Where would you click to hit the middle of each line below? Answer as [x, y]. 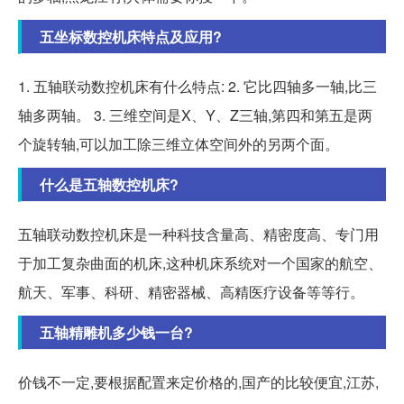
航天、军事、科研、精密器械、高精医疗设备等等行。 [191, 292]
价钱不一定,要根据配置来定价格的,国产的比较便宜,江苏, [198, 382]
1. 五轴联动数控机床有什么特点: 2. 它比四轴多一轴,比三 [197, 87]
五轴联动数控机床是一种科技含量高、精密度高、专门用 [198, 234]
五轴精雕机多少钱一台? [116, 333]
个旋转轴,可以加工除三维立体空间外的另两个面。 [179, 144]
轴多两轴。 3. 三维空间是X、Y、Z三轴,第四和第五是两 [195, 115]
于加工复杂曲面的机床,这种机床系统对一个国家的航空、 [200, 263]
